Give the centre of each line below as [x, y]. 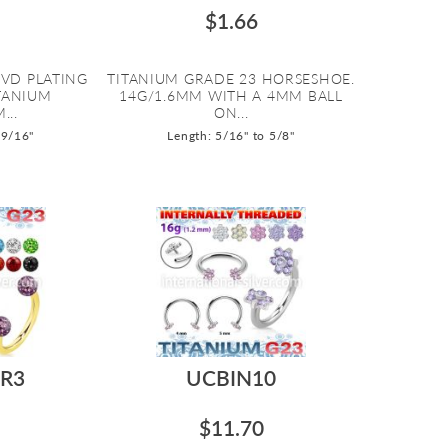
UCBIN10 [231, 377]
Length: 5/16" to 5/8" [231, 135]
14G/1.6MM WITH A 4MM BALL [231, 95]
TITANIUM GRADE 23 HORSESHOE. [231, 78]
